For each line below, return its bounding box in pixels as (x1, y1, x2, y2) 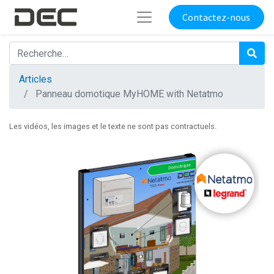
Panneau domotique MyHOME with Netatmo (35, 88, 223, 100)
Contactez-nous (182, 11, 251, 24)
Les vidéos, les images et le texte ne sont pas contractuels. (9, 122, 217, 131)
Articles (19, 73, 52, 86)
